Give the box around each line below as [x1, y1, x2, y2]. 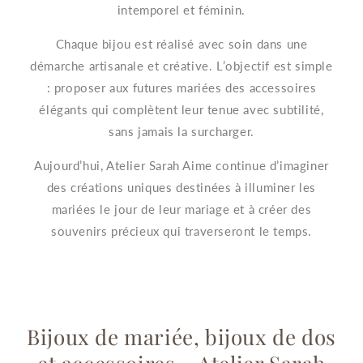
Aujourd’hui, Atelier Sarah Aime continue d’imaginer [34, 157, 329, 173]
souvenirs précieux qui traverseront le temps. [50, 223, 312, 238]
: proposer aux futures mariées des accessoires [46, 79, 317, 95]
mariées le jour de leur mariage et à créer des [51, 201, 312, 216]
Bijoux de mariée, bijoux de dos [27, 322, 336, 352]
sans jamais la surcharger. [109, 123, 254, 139]
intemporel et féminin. [117, 2, 246, 17]
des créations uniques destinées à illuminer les [46, 179, 317, 194]
